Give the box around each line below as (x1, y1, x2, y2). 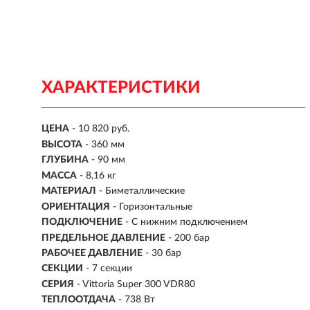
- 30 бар (145, 248, 181, 258)
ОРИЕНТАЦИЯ (42, 201, 110, 212)
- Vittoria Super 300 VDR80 (77, 279, 195, 289)
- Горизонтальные (113, 201, 192, 212)
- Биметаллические (99, 186, 185, 197)
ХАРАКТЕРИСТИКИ (42, 80, 201, 96)
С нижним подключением (131, 217, 248, 228)
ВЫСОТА (42, 139, 82, 149)
